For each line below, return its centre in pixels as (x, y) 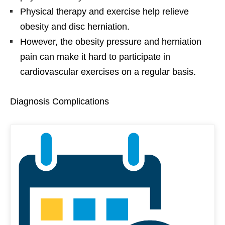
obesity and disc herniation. (75, 27)
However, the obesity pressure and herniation (111, 42)
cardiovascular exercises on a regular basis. (108, 72)
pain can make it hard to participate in (95, 57)
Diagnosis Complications (60, 102)
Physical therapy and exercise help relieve (104, 12)
